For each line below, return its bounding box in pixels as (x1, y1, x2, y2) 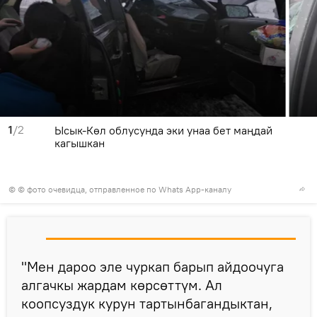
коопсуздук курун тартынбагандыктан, (21, 294, 272, 312)
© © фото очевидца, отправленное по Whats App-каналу (8, 183, 231, 195)
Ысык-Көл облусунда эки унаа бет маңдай (54, 122, 272, 137)
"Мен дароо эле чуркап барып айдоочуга (21, 257, 284, 275)
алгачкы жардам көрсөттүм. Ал (21, 275, 222, 294)
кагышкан (54, 135, 105, 150)
